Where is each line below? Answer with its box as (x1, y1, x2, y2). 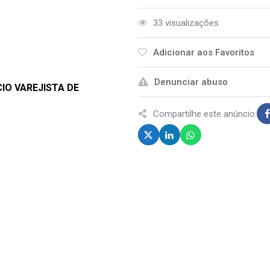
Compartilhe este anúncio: (152, 108, 257, 119)
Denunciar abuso (154, 77, 228, 87)
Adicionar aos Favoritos (152, 47, 254, 58)
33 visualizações (152, 17, 219, 28)
